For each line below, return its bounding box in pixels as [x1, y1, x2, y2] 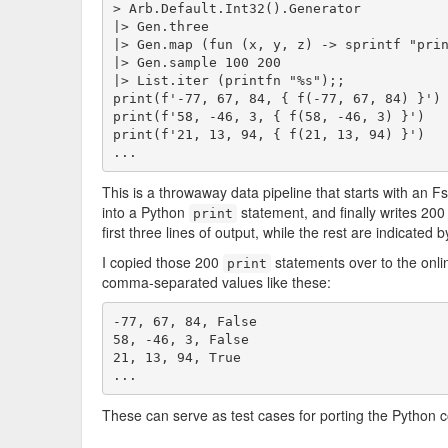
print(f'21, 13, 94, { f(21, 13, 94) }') [112, 126, 425, 142]
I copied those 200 [102, 252, 223, 272]
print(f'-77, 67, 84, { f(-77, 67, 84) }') [112, 90, 441, 106]
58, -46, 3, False [112, 331, 249, 347]
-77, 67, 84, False [112, 313, 257, 329]
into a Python [102, 202, 189, 222]
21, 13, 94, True [112, 349, 241, 365]
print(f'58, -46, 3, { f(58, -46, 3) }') [112, 108, 425, 124]
